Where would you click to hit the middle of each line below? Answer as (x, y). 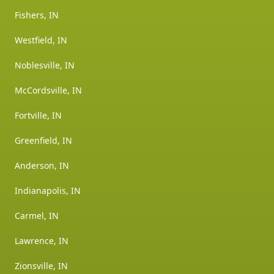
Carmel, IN (37, 215)
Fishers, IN (37, 15)
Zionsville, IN (41, 265)
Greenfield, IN (43, 140)
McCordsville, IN (48, 90)
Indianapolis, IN (48, 190)
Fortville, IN (38, 115)
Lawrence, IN (42, 240)
